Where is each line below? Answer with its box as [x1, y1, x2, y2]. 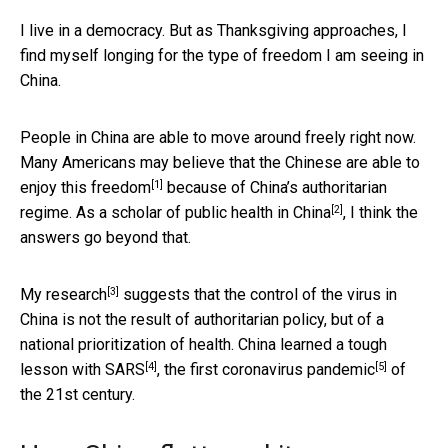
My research [20, 284, 107, 304]
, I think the [343, 202, 418, 222]
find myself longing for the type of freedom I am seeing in [20, 45, 424, 65]
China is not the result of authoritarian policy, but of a [20, 309, 384, 329]
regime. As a [20, 202, 111, 222]
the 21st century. [20, 384, 135, 404]
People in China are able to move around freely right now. [20, 127, 416, 147]
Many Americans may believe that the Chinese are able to [20, 152, 420, 172]
